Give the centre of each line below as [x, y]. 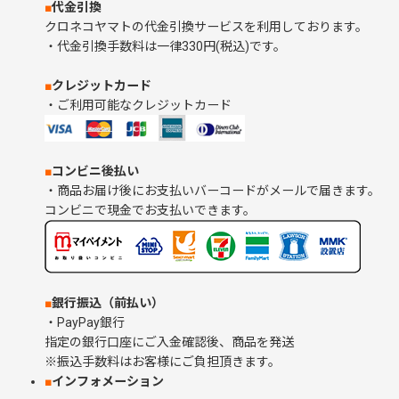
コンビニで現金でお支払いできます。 [150, 210]
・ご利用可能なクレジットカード [138, 105]
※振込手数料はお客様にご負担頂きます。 [163, 362]
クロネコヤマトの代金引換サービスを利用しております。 [206, 27]
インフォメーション [108, 381]
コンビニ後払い [95, 171]
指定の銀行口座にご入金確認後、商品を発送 [169, 342]
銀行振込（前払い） [108, 303]
